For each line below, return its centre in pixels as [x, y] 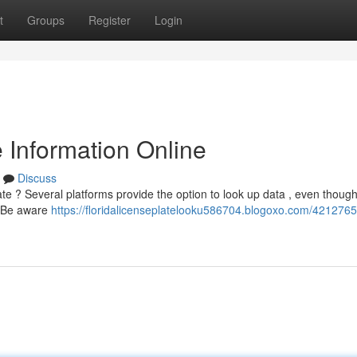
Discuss [37, 178]
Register [110, 20]
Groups [46, 20]
